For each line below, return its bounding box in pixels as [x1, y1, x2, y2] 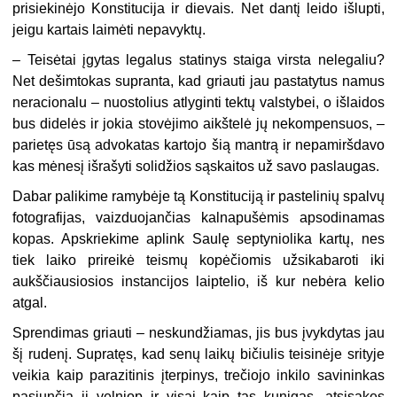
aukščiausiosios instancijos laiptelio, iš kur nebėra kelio [12, 273, 385, 289]
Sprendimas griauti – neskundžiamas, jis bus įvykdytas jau [12, 324, 385, 340]
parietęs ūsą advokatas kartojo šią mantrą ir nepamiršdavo [12, 136, 385, 152]
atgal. [12, 294, 48, 310]
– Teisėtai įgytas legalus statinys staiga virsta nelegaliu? [12, 51, 385, 67]
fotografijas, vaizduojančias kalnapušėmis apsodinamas [12, 209, 385, 225]
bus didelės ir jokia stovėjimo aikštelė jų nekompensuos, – [12, 115, 385, 131]
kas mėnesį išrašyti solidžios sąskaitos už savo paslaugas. [12, 158, 380, 174]
